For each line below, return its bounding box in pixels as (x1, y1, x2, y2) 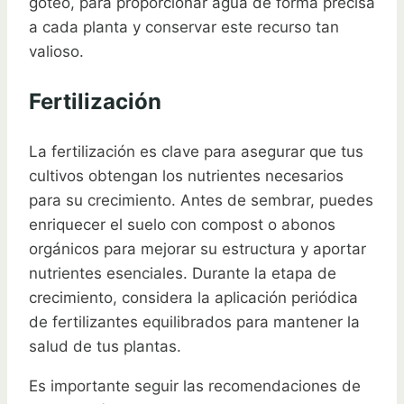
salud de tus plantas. (29, 336, 181, 355)
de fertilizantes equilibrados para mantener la (29, 312, 360, 331)
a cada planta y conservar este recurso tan (29, 17, 339, 36)
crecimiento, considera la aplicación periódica (29, 288, 358, 307)
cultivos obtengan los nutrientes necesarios (29, 166, 344, 185)
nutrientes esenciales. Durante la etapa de (29, 263, 336, 282)
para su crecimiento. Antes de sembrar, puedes (29, 190, 373, 209)
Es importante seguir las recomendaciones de (29, 376, 361, 395)
